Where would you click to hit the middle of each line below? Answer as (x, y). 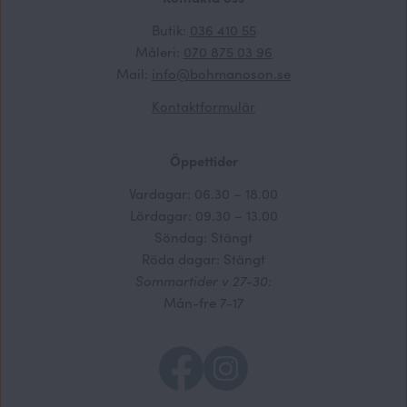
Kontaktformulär (203, 105)
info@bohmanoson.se (221, 73)
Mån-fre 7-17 (203, 302)
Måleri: (159, 51)
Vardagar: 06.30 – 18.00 (203, 193)
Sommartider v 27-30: (203, 280)
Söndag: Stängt (203, 236)
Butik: (170, 29)
